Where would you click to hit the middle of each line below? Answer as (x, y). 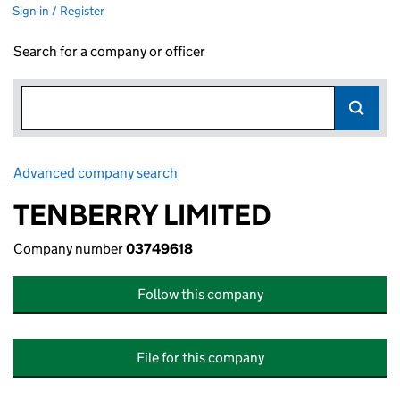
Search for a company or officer (109, 51)
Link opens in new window (259, 173)
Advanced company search (96, 173)
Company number (70, 249)
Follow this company (200, 294)
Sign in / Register (58, 11)
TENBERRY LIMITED (142, 215)
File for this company (200, 358)
